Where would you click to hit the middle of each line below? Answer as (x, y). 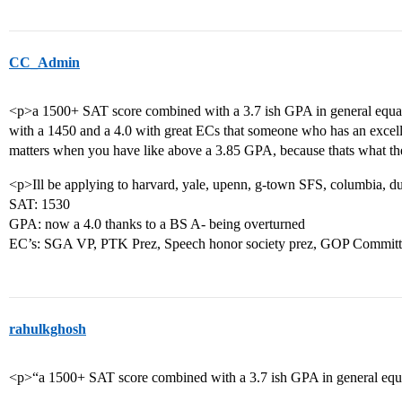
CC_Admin (44, 62)
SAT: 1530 (39, 204)
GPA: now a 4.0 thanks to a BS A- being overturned (157, 224)
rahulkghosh (48, 329)
